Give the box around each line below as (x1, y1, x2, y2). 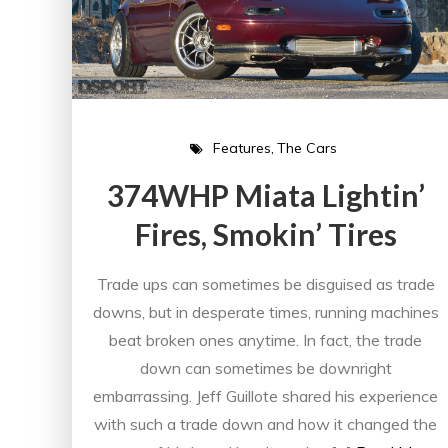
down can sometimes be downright (139, 357, 392, 378)
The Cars (276, 139, 337, 158)
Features (212, 139, 271, 158)
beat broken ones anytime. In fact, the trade (109, 329, 423, 350)
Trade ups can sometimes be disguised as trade (96, 273, 435, 294)
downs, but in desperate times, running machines (92, 301, 439, 322)
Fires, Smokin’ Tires (134, 215, 397, 252)
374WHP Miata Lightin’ (106, 176, 425, 213)
